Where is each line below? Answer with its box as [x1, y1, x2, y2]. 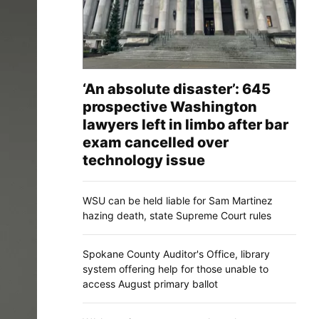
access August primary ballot [83, 277, 218, 290]
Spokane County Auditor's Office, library [83, 247, 270, 260]
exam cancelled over [83, 133, 229, 151]
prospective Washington [83, 98, 257, 115]
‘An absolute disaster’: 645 [83, 80, 271, 98]
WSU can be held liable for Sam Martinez [83, 194, 273, 206]
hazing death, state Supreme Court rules [83, 209, 271, 221]
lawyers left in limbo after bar [83, 115, 288, 133]
